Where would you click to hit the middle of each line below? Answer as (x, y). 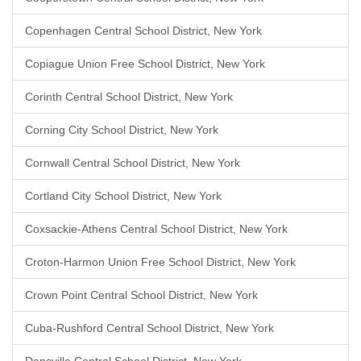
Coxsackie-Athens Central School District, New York (156, 229)
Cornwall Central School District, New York (133, 163)
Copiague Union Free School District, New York (145, 64)
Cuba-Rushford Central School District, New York (149, 328)
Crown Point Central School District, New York (141, 295)
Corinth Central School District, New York (129, 97)
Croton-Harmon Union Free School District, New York (160, 262)
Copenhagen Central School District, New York (143, 31)
